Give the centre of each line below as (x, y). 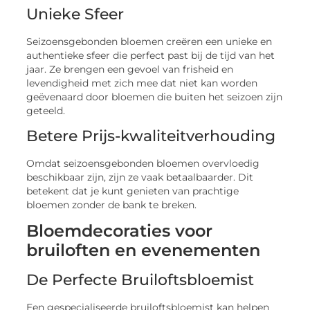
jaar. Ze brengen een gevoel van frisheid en (130, 69)
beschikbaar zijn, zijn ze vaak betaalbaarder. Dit (140, 177)
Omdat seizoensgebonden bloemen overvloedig (143, 163)
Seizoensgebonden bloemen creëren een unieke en (149, 41)
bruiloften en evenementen (144, 250)
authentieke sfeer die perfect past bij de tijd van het (151, 55)
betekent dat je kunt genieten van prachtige (133, 191)
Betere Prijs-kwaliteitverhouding (151, 136)
